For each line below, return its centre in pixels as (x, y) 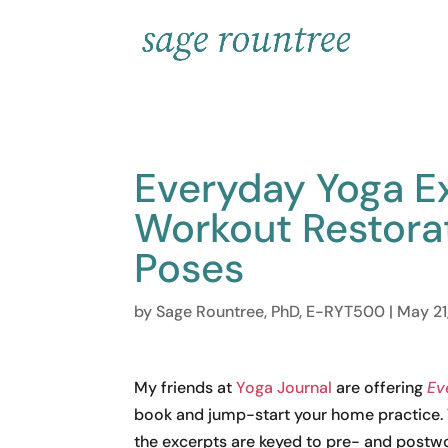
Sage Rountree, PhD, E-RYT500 (271, 311)
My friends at (185, 388)
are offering (380, 388)
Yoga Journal (284, 388)
